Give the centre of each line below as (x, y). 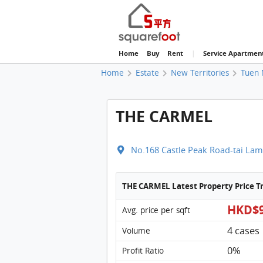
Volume (136, 230)
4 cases (243, 230)
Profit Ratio (143, 250)
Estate (148, 73)
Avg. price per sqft (156, 210)
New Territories (200, 73)
